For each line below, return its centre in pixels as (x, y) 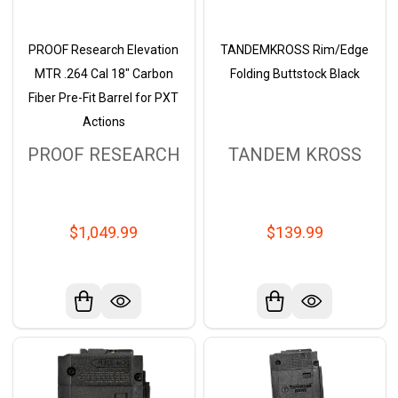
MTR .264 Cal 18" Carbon (103, 73)
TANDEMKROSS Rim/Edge (295, 49)
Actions (103, 121)
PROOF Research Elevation (103, 49)
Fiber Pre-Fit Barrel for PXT (103, 97)
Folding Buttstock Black (295, 73)
